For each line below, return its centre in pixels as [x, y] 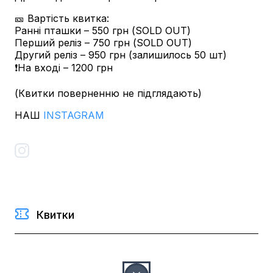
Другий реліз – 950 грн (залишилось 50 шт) [121, 55]
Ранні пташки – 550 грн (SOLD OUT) [103, 30]
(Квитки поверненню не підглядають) [108, 93]
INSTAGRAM [74, 115]
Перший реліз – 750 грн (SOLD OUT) [103, 43]
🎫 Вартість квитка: [62, 18]
